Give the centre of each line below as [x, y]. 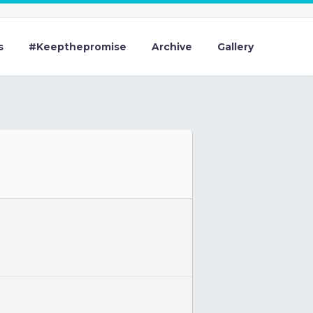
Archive [172, 47]
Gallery [235, 47]
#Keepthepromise [78, 47]
